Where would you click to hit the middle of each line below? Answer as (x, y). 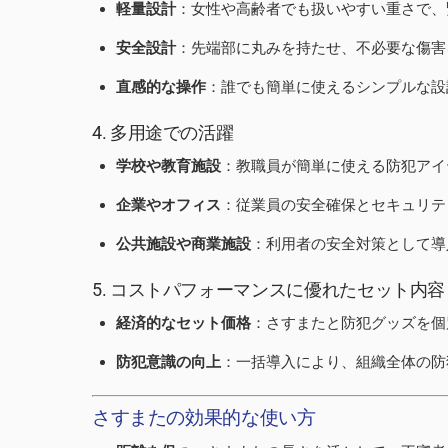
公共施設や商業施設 (183, 244)
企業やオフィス (168, 205)
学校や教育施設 (168, 166)
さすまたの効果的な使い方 (204, 417)
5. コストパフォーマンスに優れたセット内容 (269, 290)
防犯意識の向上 (168, 362)
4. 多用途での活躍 (163, 133)
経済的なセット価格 (183, 323)
